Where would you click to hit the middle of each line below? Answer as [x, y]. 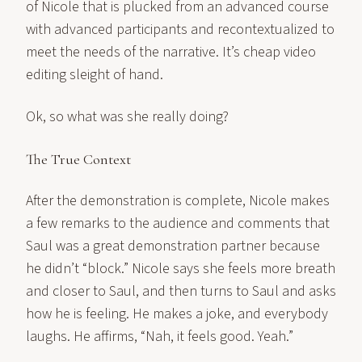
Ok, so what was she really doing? [127, 117]
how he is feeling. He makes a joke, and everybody [177, 314]
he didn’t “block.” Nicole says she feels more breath [181, 269]
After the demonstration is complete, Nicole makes [178, 201]
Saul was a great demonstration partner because [173, 246]
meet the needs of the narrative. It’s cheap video [171, 52]
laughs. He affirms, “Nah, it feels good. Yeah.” [160, 337]
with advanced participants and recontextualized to [180, 29]
